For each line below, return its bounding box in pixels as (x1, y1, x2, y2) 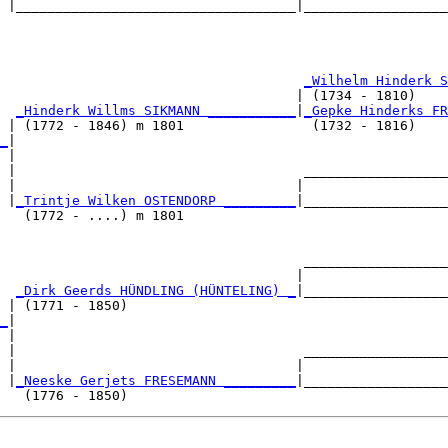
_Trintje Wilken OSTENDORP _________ (16, 193, 296, 209)
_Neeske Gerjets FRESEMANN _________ (16, 373, 296, 389)
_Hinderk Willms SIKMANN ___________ (16, 103, 296, 119)
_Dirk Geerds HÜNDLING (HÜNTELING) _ (16, 283, 296, 299)
